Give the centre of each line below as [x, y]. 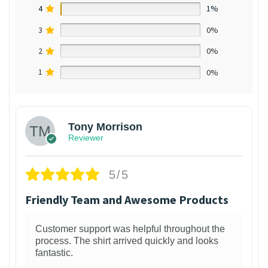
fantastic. [54, 253]
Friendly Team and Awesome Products [127, 200]
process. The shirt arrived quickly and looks [127, 241]
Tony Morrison [105, 127]
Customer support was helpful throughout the [130, 229]
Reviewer [86, 137]
